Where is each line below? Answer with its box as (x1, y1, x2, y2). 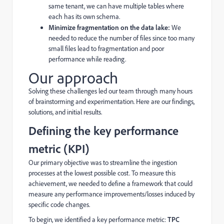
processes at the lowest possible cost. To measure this (28, 168, 175, 178)
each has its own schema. (48, 12, 120, 21)
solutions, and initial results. (28, 107, 102, 117)
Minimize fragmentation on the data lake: (48, 23, 170, 32)
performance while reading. (48, 54, 126, 64)
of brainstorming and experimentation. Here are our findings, (28, 97, 194, 106)
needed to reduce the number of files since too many (48, 33, 194, 43)
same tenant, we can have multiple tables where (48, 1, 184, 11)
